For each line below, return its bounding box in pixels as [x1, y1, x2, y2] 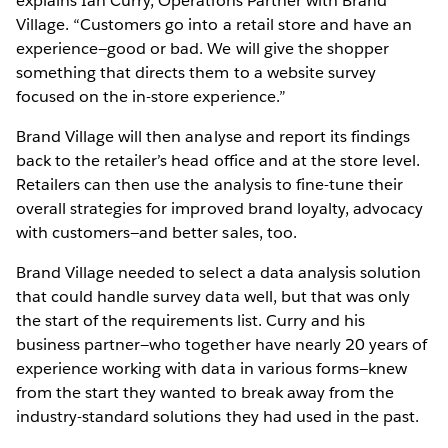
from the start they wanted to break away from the [16, 381, 394, 403]
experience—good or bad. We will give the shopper [16, 37, 389, 59]
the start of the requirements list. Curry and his [16, 309, 365, 331]
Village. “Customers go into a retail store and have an [16, 13, 413, 35]
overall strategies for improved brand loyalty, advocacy [16, 197, 424, 219]
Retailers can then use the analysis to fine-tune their [16, 173, 404, 195]
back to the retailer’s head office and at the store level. [16, 149, 421, 171]
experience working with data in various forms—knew [16, 357, 407, 379]
